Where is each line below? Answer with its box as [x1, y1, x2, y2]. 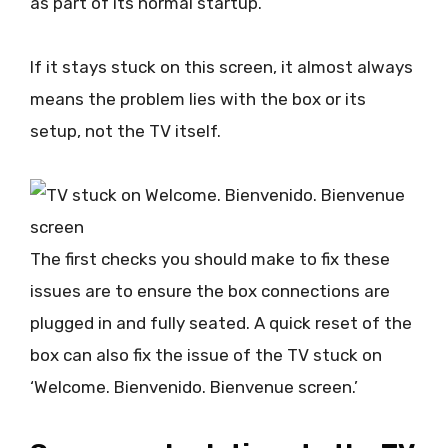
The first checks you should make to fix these [30, 249, 390, 270]
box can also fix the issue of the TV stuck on [30, 345, 382, 366]
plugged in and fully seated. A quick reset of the [30, 313, 412, 334]
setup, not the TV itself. [30, 120, 225, 141]
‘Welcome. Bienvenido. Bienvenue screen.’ [30, 377, 358, 398]
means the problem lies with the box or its [30, 88, 366, 109]
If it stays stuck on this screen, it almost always [30, 56, 413, 77]
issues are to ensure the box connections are [30, 281, 390, 302]
